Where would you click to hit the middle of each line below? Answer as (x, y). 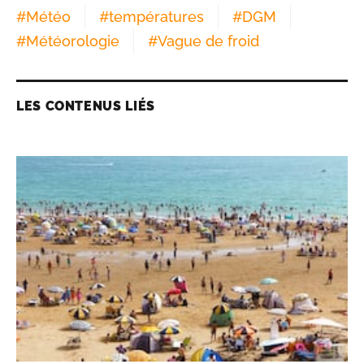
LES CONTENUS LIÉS (86, 106)
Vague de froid (208, 41)
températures (156, 17)
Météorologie (73, 41)
